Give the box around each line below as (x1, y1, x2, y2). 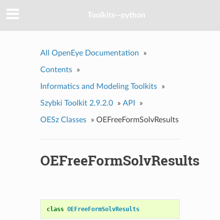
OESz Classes (40, 115, 86, 124)
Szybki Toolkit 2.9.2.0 (40, 99, 113, 107)
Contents (40, 65, 72, 74)
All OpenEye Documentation (40, 49, 139, 57)
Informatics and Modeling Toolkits (40, 82, 157, 90)
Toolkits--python (87, 11, 145, 20)
